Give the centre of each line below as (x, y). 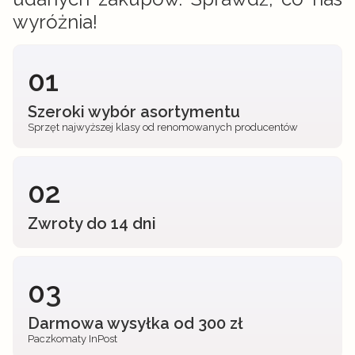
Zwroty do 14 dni (92, 223)
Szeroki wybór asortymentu (134, 112)
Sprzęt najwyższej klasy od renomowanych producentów (163, 127)
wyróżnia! (55, 22)
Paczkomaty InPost (73, 339)
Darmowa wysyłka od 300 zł (136, 323)
